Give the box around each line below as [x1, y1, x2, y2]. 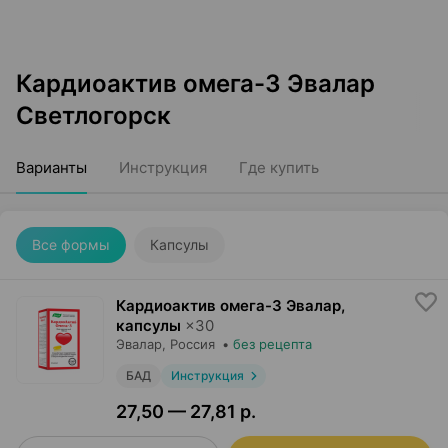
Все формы [32, 236, 110, 253]
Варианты [16, 158, 87, 177]
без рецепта [233, 336, 312, 352]
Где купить [239, 158, 319, 177]
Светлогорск [16, 101, 171, 130]
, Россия [162, 336, 215, 352]
